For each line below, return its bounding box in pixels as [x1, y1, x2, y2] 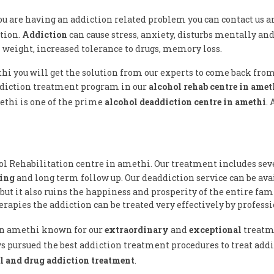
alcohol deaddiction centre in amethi [105, 96, 266, 108]
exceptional [189, 224, 242, 235]
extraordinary [105, 224, 169, 235]
